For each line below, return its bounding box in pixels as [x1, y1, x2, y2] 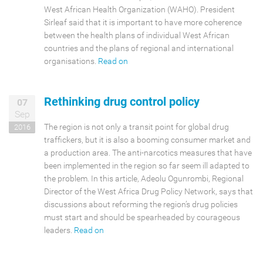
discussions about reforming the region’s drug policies [44, 199, 238, 209]
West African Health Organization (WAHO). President [44, 4, 235, 14]
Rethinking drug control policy [44, 94, 200, 109]
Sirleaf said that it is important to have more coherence [44, 17, 242, 27]
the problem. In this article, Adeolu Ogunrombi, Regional [44, 173, 244, 183]
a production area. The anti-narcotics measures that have [44, 147, 252, 157]
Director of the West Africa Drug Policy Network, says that [44, 186, 253, 196]
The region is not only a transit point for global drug [44, 122, 229, 131]
